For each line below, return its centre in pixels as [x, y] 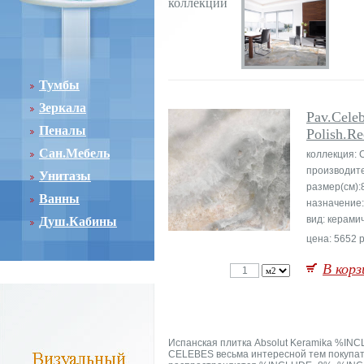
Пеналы [63, 130]
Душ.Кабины [78, 221]
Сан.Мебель [74, 153]
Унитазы [65, 176]
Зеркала [63, 108]
